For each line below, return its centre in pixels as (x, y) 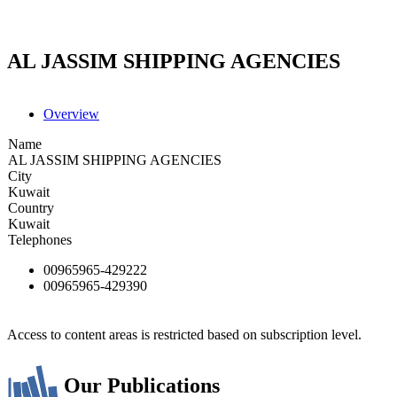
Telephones (40, 239)
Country (31, 207)
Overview (71, 113)
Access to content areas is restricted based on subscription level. (184, 334)
